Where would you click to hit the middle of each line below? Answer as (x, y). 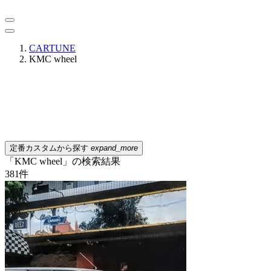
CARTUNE (52, 48)
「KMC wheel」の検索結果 (63, 161)
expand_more (114, 148)
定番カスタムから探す (50, 148)
